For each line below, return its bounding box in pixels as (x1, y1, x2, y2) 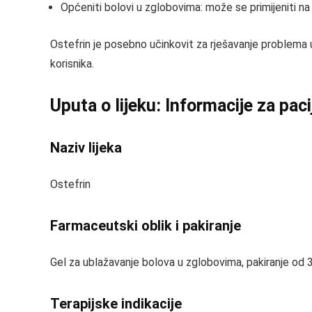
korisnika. (50, 57, 94, 70)
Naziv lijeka (50, 139, 122, 156)
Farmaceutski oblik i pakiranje (50, 217, 241, 234)
